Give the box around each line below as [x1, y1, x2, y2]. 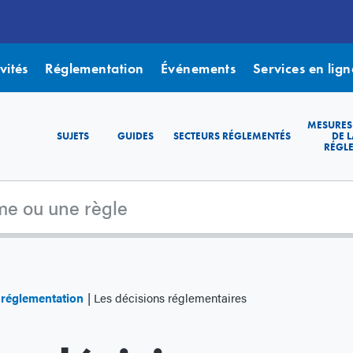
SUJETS [56, 129, 89, 143]
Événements [160, 58, 236, 77]
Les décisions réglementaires [91, 289, 247, 307]
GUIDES [117, 129, 154, 143]
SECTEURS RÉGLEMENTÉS [173, 129, 291, 143]
